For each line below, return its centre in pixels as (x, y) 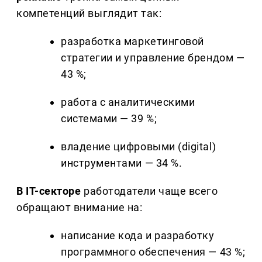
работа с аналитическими (128, 102)
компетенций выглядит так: (89, 13)
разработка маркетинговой (132, 42)
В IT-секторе (49, 191)
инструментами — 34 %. (122, 163)
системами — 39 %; (109, 119)
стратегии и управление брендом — (153, 58)
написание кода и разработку (138, 236)
